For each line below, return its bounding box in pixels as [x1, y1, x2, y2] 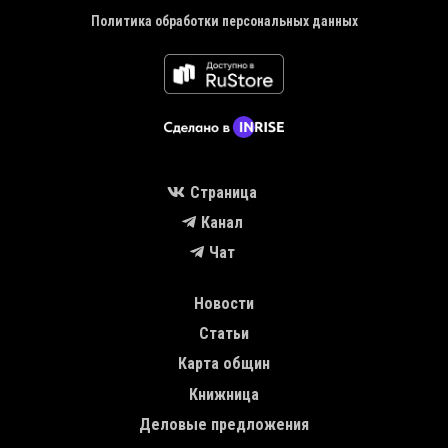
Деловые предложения [139, 415, 309, 435]
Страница [190, 182, 257, 202]
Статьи [199, 324, 249, 344]
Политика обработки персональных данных [90, 13, 358, 30]
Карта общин [178, 354, 270, 374]
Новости [194, 293, 254, 313]
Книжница [189, 384, 259, 404]
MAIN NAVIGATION [21, 287, 146, 307]
